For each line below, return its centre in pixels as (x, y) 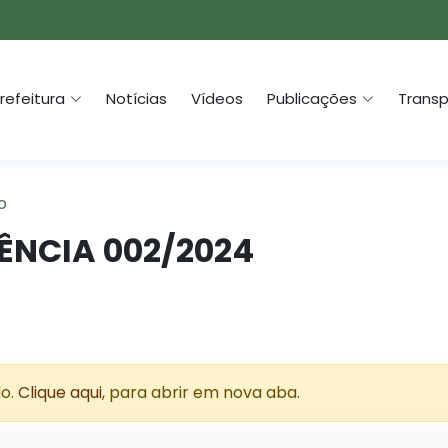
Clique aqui (60, 392)
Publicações (312, 98)
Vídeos (217, 98)
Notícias (136, 98)
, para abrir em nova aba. (201, 392)
